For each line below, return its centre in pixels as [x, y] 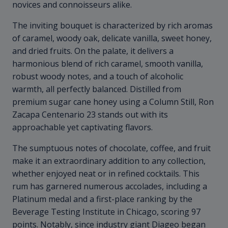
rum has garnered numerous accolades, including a [110, 187]
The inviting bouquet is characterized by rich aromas [112, 26]
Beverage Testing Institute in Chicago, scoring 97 [106, 212]
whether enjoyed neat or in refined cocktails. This [106, 174]
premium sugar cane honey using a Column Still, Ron [113, 102]
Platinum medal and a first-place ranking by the [102, 199]
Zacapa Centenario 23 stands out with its [90, 115]
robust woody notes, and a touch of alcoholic [98, 77]
